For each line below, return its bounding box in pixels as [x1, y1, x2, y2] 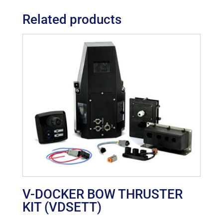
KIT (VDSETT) [22, 200, 102, 215]
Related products [22, 12, 121, 27]
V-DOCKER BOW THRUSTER [22, 187, 183, 202]
